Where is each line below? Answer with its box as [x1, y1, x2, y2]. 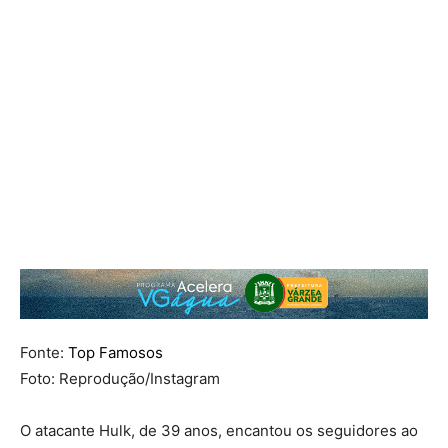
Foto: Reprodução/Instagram [20, 369, 220, 389]
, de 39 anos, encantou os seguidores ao [131, 421, 418, 441]
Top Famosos [68, 343, 163, 363]
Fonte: [20, 343, 68, 363]
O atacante [20, 421, 99, 441]
